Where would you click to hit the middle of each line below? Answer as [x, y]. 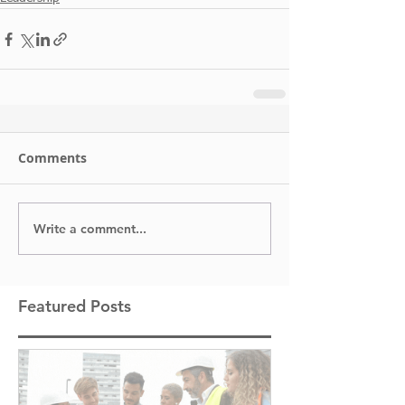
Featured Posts [75, 306]
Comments [52, 158]
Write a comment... [90, 228]
